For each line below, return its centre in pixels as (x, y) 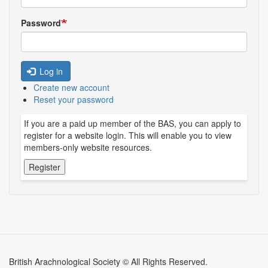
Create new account (71, 88)
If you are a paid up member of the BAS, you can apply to (133, 124)
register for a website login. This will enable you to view (128, 135)
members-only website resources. (88, 147)
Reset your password (74, 100)
